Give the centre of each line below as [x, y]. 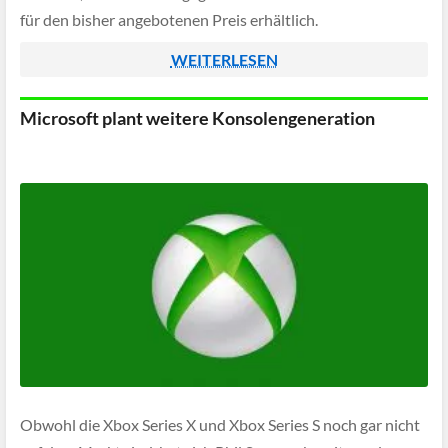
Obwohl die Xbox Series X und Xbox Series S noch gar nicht [220, 425]
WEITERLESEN [224, 59]
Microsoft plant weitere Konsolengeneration [197, 118]
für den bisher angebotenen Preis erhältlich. [169, 20]
